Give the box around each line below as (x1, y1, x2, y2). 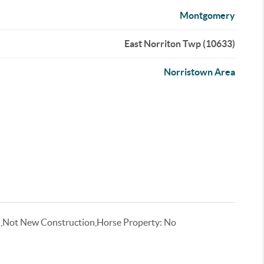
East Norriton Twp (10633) (124, 38, 236, 49)
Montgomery (180, 10, 236, 21)
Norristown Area (164, 67, 236, 77)
